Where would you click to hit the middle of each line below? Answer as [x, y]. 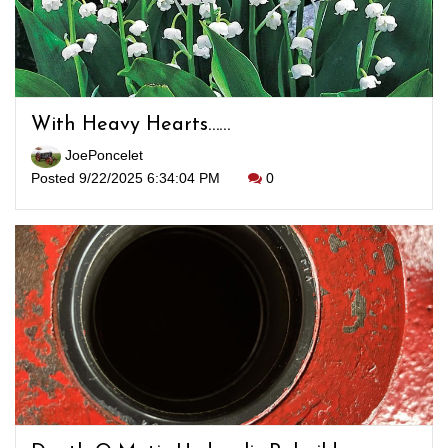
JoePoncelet [102, 155]
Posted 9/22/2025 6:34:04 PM [127, 177]
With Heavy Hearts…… [130, 125]
